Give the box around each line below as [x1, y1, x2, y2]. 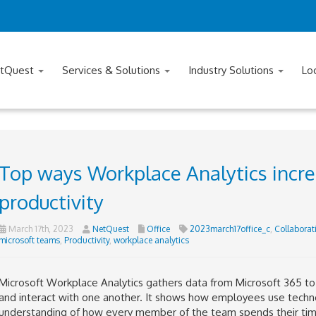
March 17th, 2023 [6, 224, 73, 234]
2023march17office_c [189, 224, 270, 234]
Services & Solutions [62, 63, 163, 77]
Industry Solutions [188, 63, 276, 77]
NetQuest [92, 224, 129, 234]
